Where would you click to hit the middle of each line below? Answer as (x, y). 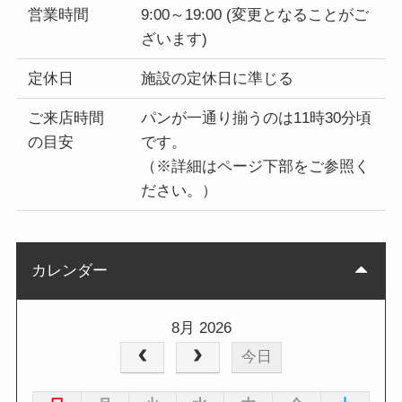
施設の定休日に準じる (217, 79)
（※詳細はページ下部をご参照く (255, 167)
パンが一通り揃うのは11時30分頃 (256, 118)
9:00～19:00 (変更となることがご (254, 15)
